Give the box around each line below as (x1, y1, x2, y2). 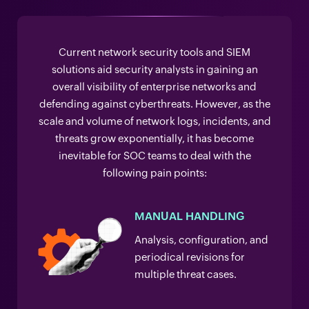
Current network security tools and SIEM (59, 46, 250, 58)
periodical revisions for (134, 251, 245, 263)
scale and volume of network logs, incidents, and (38, 115, 271, 127)
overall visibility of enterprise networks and (52, 81, 257, 92)
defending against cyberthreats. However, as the (39, 98, 270, 110)
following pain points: (102, 167, 207, 179)
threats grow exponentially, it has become (55, 132, 254, 144)
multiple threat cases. (134, 268, 237, 280)
